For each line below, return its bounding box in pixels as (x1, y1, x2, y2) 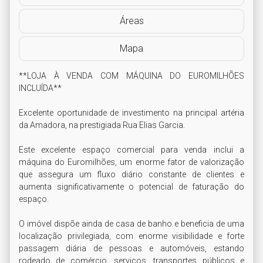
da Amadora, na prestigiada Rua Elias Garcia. (19, 120, 187, 130)
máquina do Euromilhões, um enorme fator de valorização (19, 157, 244, 167)
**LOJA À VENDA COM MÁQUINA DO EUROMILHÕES (19, 71, 244, 80)
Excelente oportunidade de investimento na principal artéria (19, 108, 244, 117)
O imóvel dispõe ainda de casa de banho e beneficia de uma (19, 219, 244, 228)
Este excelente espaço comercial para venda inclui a (19, 145, 244, 154)
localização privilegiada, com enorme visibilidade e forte (19, 231, 244, 241)
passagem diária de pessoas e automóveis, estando (19, 244, 244, 253)
